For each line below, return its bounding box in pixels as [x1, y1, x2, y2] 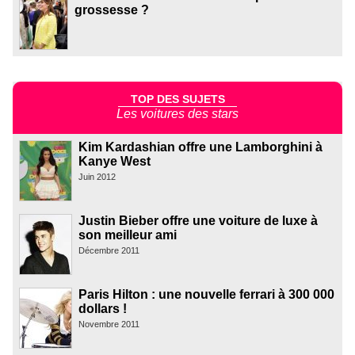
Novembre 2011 [78, 319, 139, 330]
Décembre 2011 [78, 246, 139, 256]
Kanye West [78, 155, 151, 169]
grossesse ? [74, 2, 149, 17]
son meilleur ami [78, 228, 177, 242]
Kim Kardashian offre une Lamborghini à [78, 140, 323, 155]
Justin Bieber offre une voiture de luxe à [78, 214, 318, 228]
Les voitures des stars [116, 107, 239, 121]
